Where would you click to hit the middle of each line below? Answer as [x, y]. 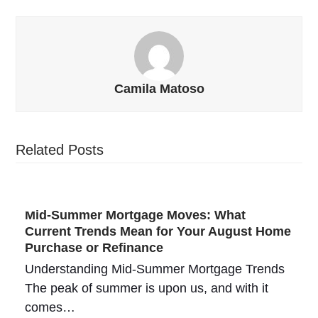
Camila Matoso [159, 89]
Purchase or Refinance [94, 248]
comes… [50, 307]
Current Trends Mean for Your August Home [158, 231]
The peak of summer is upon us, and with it [146, 288]
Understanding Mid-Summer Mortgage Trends [154, 269]
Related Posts [60, 150]
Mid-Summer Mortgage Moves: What [135, 215]
